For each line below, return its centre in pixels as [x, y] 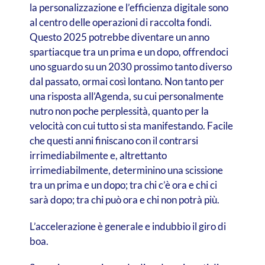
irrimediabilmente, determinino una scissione [126, 170]
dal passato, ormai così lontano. [97, 81]
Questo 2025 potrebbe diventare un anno [119, 37]
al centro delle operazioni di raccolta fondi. [120, 22]
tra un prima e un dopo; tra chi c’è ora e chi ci [123, 185]
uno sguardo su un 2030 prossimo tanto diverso [130, 66]
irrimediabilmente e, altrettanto [98, 155]
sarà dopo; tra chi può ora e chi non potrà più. [124, 199]
